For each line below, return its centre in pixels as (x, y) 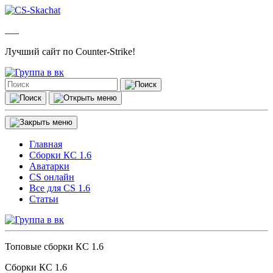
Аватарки (49, 166)
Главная (46, 144)
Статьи (44, 199)
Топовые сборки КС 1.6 (54, 246)
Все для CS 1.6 (60, 188)
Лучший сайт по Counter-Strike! (70, 51)
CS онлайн (52, 177)
